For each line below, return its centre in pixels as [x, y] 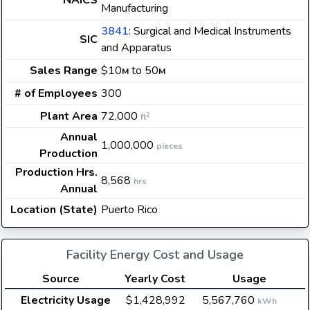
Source [61, 279]
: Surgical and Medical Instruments [210, 31]
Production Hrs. [56, 172]
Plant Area [69, 116]
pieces [170, 146]
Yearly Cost [155, 279]
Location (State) [54, 210]
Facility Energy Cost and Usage [155, 255]
